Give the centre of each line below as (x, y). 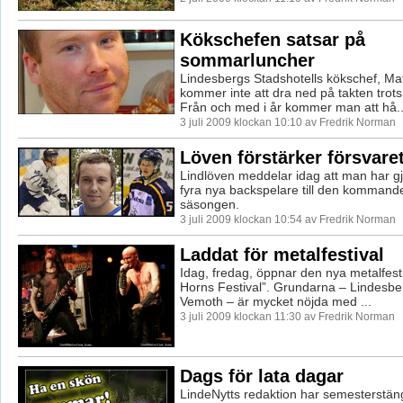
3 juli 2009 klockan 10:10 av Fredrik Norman (287, 122)
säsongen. (209, 204)
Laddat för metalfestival (282, 254)
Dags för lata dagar (261, 376)
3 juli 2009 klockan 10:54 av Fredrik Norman (287, 219)
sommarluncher (247, 60)
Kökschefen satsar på (272, 39)
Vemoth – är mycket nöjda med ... (275, 301)
